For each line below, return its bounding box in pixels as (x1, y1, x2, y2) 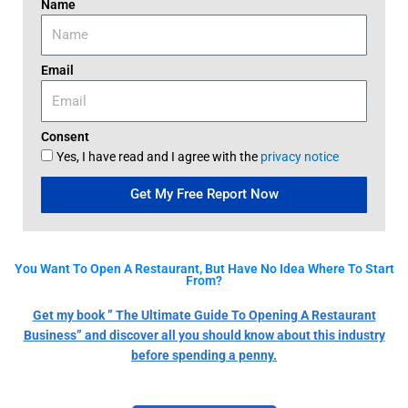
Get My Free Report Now (129, 186, 279, 203)
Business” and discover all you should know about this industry (23, 327, 385, 342)
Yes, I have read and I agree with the (56, 148, 260, 164)
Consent (41, 128, 89, 144)
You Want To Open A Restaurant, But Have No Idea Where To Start (14, 260, 394, 276)
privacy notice (260, 148, 339, 164)
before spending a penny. (131, 347, 277, 362)
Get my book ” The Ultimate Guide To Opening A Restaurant (32, 307, 376, 322)
